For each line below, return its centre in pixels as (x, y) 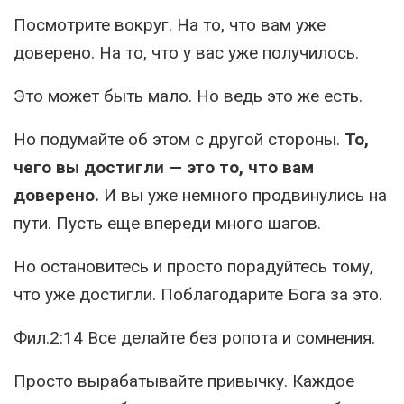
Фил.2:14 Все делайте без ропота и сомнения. (194, 338)
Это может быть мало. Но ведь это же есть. (188, 96)
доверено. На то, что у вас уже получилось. (186, 53)
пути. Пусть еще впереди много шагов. (167, 224)
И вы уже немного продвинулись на (243, 196)
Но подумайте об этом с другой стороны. (179, 140)
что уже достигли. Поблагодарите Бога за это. (198, 295)
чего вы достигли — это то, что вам (164, 168)
